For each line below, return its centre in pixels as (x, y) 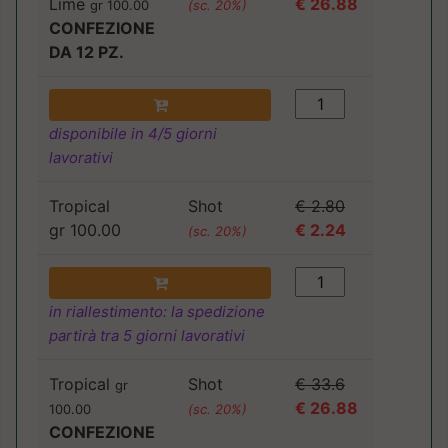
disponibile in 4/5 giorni (133, 134)
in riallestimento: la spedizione (157, 312)
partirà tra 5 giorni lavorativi (147, 336)
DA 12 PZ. (86, 52)
